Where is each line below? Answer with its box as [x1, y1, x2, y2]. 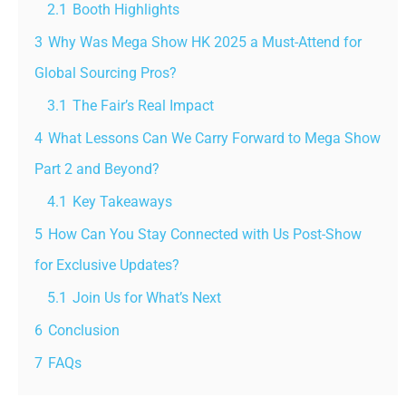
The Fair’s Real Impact [72, 96, 214, 114]
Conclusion [48, 321, 120, 339]
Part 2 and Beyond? [34, 159, 159, 178]
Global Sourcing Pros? [34, 63, 177, 82]
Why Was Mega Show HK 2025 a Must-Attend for [48, 33, 362, 51]
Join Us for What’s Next [72, 288, 221, 306]
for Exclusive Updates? [34, 256, 179, 274]
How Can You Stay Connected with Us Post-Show [48, 225, 362, 243]
